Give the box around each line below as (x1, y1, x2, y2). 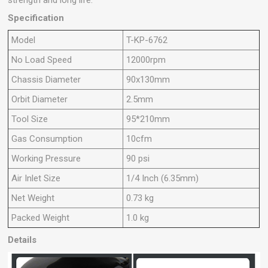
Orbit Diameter (11, 93, 68, 105)
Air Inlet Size (11, 172, 61, 184)
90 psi (126, 153, 150, 164)
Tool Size (11, 113, 48, 124)
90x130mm (126, 74, 170, 85)
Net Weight (11, 192, 55, 203)
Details (8, 234, 37, 245)
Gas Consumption (11, 133, 83, 144)
